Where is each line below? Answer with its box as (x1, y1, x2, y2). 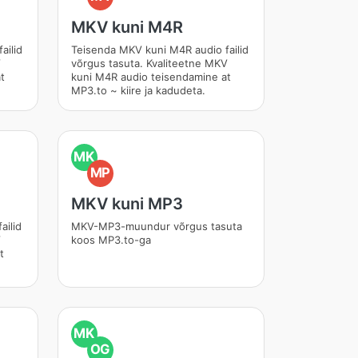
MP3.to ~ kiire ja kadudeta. (70, 84, 205, 97)
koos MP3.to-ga (70, 233, 151, 246)
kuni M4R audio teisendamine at (70, 70, 231, 83)
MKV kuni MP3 (70, 194, 183, 213)
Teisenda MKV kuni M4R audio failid (70, 43, 249, 56)
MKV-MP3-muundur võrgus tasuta (70, 220, 242, 233)
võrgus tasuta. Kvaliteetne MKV (70, 57, 228, 70)
